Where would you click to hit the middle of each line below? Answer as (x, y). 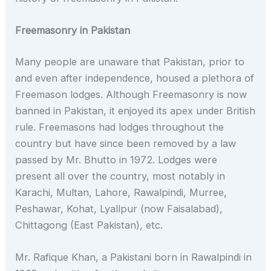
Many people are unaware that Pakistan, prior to (130, 61)
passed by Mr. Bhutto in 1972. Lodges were (116, 159)
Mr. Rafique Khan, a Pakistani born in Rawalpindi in (134, 257)
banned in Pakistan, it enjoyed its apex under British (135, 110)
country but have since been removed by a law (126, 143)
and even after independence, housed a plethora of (135, 78)
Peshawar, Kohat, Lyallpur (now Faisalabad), (119, 208)
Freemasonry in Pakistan (73, 31)
